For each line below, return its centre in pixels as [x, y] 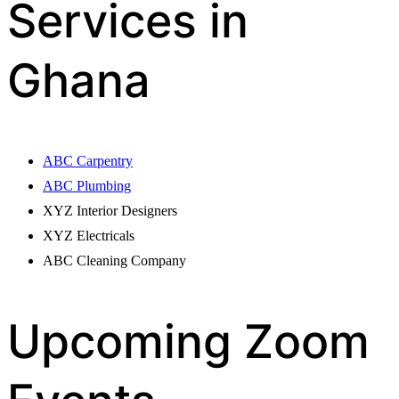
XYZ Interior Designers [110, 210]
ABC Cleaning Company [114, 260]
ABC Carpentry [88, 160]
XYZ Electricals [89, 235]
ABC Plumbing [87, 185]
